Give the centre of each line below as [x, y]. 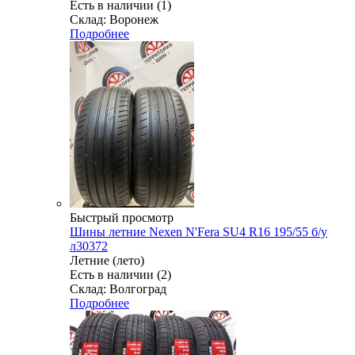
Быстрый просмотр [122, 217]
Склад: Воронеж [114, 19]
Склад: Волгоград [118, 288]
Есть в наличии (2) [120, 274]
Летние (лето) [107, 260]
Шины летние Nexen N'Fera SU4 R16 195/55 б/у [198, 231]
